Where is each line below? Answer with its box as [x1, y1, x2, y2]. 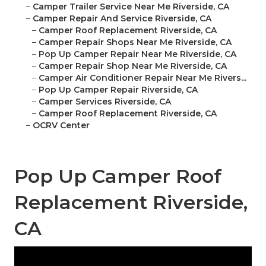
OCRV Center [33, 120, 90, 131]
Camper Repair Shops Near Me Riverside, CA [39, 37, 232, 48]
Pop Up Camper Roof [14, 164, 221, 188]
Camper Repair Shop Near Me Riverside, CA [39, 61, 227, 72]
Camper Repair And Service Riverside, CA [33, 13, 211, 24]
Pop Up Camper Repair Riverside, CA [39, 84, 198, 96]
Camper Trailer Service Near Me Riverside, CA [33, 1, 229, 12]
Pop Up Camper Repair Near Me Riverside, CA [39, 49, 236, 60]
